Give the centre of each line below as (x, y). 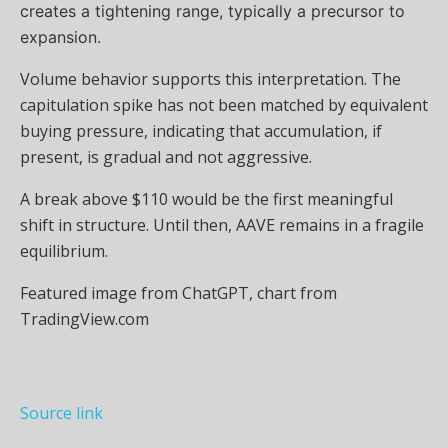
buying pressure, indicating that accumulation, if (201, 131)
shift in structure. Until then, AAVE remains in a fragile (222, 225)
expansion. (60, 37)
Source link (61, 413)
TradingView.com (86, 319)
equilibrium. (64, 251)
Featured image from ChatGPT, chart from (178, 293)
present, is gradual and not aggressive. (166, 157)
